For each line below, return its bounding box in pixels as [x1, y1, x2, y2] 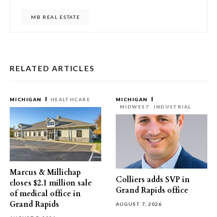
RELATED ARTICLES [10, 63, 95, 73]
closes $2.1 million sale [10, 178, 92, 188]
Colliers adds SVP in [116, 174, 190, 185]
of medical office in [10, 188, 81, 199]
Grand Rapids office [116, 185, 188, 196]
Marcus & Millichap [10, 167, 81, 178]
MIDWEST [120, 104, 150, 109]
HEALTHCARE [50, 96, 91, 102]
